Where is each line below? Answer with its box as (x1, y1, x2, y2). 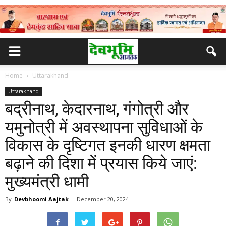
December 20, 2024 (77, 195, 129, 203)
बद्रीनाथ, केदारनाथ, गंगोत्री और (5, 99, 189, 119)
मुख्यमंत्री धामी (5, 172, 89, 191)
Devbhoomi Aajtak (14, 195, 69, 203)
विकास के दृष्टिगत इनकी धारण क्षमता (5, 136, 210, 155)
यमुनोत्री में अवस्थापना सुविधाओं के (5, 118, 203, 137)
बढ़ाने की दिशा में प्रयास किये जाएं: (5, 154, 197, 173)
